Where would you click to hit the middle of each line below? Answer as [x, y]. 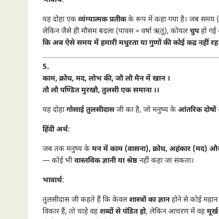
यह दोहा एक [60, 20]
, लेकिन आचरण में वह [176, 212]
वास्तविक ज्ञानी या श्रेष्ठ [106, 161]
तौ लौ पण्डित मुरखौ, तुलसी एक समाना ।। [101, 91]
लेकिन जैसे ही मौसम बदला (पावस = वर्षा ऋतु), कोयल [116, 31]
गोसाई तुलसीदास [90, 110]
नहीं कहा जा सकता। [166, 161]
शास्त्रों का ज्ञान [149, 200]
